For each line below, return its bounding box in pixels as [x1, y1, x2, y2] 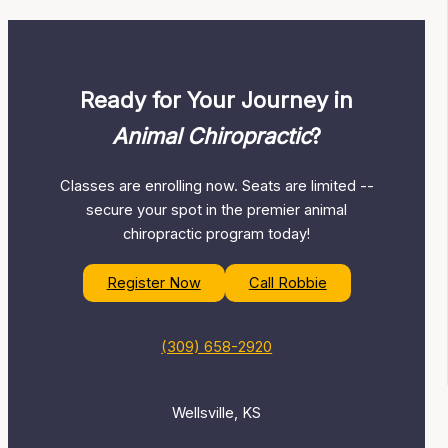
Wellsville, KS [172, 403, 262, 422]
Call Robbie [248, 274, 327, 293]
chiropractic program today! [123, 224, 311, 243]
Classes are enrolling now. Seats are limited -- [59, 176, 374, 195]
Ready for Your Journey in [80, 86, 354, 113]
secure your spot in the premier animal [86, 200, 348, 219]
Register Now [106, 274, 201, 293]
